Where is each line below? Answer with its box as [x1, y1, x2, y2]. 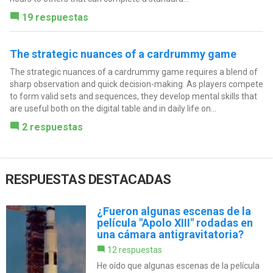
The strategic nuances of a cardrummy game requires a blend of [9, 67, 258, 77]
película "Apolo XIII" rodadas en [96, 216, 253, 229]
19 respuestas [21, 12, 88, 24]
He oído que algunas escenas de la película [96, 260, 260, 271]
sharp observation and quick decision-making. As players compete [9, 79, 263, 90]
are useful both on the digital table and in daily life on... [9, 104, 216, 114]
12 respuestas [107, 244, 162, 255]
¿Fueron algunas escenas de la [96, 204, 251, 218]
